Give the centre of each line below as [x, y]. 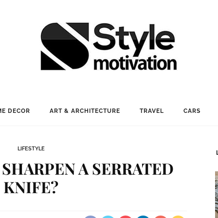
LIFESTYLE [31, 149]
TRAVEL [152, 111]
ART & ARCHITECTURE [85, 111]
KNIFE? [31, 187]
